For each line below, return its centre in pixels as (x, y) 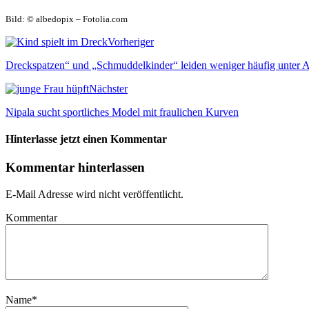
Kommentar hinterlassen (75, 168)
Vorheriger (131, 41)
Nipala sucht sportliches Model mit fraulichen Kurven (122, 112)
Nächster (108, 88)
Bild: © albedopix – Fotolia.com (67, 19)
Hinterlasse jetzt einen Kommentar (86, 139)
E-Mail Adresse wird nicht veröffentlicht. (94, 194)
